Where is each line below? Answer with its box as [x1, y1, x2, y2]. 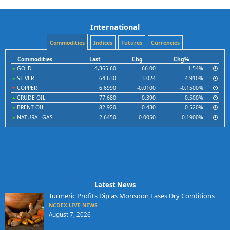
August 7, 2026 [48, 210, 91, 219]
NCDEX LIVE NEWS [48, 202, 98, 209]
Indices [93, 39, 112, 47]
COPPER [15, 84, 37, 92]
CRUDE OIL [15, 94, 45, 102]
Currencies [150, 39, 180, 47]
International [90, 22, 140, 32]
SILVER [15, 74, 34, 82]
